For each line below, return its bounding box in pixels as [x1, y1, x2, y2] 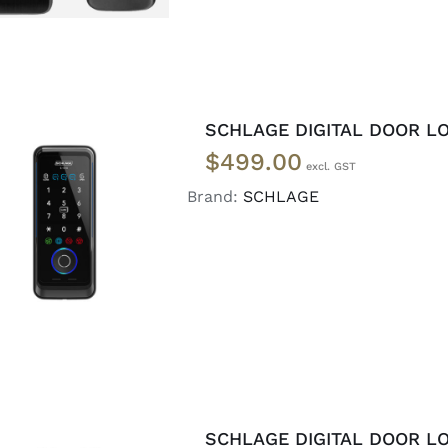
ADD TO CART [4, 209, 97, 224]
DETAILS [36, 229, 94, 244]
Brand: [187, 187, 244, 206]
